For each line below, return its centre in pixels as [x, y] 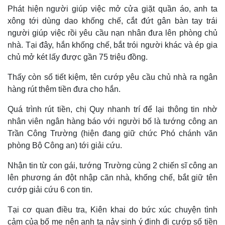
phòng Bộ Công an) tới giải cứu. [65, 145]
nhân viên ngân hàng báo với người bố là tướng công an [113, 121]
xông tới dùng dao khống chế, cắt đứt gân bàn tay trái [113, 21]
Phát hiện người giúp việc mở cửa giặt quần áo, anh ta [113, 9]
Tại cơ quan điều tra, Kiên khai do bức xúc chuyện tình [113, 210]
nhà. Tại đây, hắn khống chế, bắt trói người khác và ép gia [113, 45]
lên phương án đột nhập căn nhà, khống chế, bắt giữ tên [113, 178]
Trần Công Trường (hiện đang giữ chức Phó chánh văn [113, 133]
